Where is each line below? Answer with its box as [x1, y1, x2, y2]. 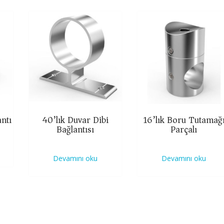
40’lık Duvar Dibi [42, 111, 108, 128]
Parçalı [170, 121, 197, 137]
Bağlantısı [56, 121, 94, 137]
